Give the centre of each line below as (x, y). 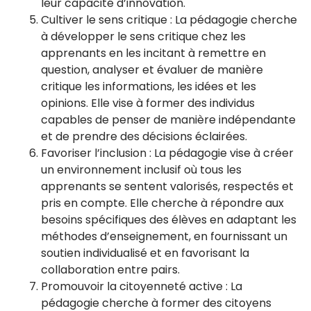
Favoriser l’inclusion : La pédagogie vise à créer (167, 153)
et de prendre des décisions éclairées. (144, 136)
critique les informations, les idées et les (149, 86)
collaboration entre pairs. (110, 270)
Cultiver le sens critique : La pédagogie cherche (169, 20)
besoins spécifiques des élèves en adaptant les (169, 220)
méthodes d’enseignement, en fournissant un (164, 236)
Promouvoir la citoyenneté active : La (142, 286)
